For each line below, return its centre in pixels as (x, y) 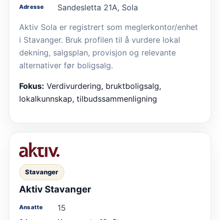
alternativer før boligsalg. (66, 66)
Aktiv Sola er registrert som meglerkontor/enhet (109, 27)
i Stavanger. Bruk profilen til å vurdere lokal (100, 40)
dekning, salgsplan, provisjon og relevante (97, 53)
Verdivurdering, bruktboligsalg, (104, 86)
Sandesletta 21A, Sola (98, 8)
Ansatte (31, 207)
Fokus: (32, 86)
